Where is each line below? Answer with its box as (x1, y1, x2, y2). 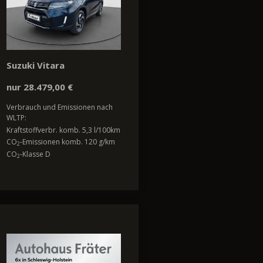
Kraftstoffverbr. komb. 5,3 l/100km (6, 124, 120, 135)
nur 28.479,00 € (6, 81, 73, 93)
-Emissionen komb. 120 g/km (20, 137, 115, 147)
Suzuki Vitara (6, 59, 65, 72)
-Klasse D (20, 149, 50, 159)
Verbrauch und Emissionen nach (6, 102, 113, 113)
